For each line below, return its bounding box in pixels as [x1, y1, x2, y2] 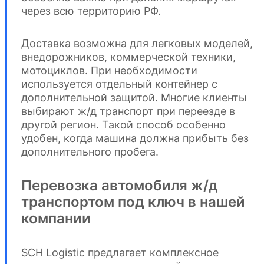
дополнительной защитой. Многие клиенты [21, 91, 247, 104]
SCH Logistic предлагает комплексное [21, 246, 219, 259]
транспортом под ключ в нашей [21, 193, 245, 211]
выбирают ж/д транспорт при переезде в [21, 105, 235, 118]
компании [21, 210, 91, 227]
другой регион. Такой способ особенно [21, 118, 226, 131]
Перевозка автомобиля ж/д [21, 177, 218, 194]
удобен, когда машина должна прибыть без [21, 132, 249, 145]
